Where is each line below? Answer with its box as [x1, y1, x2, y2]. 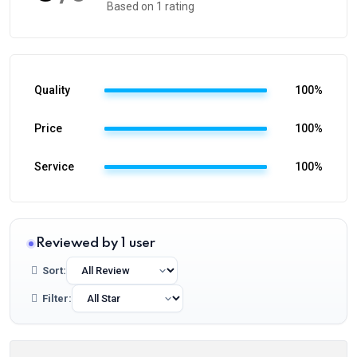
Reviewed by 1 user [36, 237, 156, 250]
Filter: [41, 292, 72, 304]
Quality [34, 84, 70, 96]
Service [34, 160, 74, 173]
